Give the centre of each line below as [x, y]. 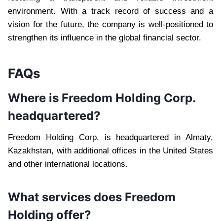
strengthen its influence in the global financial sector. [105, 37]
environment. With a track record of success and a [110, 11]
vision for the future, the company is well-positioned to [110, 24]
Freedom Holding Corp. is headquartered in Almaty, [110, 137]
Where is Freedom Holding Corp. [102, 98]
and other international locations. [68, 164]
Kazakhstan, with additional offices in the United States [110, 150]
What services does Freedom [92, 197]
